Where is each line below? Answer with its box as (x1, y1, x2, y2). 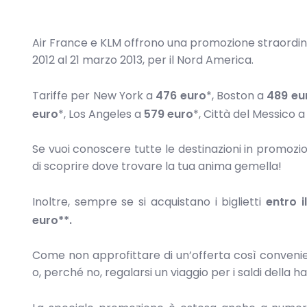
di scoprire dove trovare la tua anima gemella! (32, 158, 282, 175)
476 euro (156, 87, 206, 103)
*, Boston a (206, 87, 267, 103)
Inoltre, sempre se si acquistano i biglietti (32, 193, 266, 210)
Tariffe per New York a (32, 87, 156, 103)
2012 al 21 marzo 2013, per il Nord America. (32, 52, 254, 68)
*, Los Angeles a (58, 106, 144, 122)
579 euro (144, 106, 193, 122)
